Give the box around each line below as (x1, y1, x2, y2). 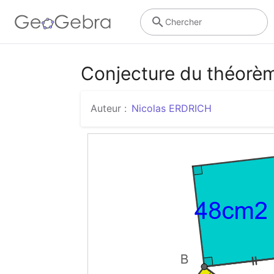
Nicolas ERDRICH (131, 102, 212, 114)
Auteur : (91, 102, 127, 114)
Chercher (165, 16, 202, 27)
